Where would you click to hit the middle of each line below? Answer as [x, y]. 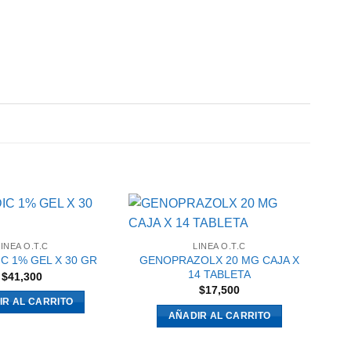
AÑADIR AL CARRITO [219, 315]
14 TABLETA [219, 274]
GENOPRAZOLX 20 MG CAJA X [219, 260]
